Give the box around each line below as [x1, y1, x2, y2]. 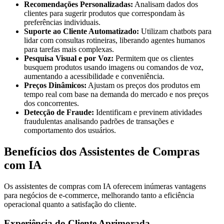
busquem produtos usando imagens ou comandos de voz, [24, 62, 203, 71]
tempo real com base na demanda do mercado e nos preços [24, 89, 208, 98]
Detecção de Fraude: [24, 107, 94, 116]
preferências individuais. [24, 17, 100, 26]
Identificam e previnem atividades [94, 107, 202, 116]
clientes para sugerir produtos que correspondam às [24, 8, 184, 17]
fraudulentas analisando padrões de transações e [24, 116, 174, 125]
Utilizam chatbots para [139, 26, 211, 35]
